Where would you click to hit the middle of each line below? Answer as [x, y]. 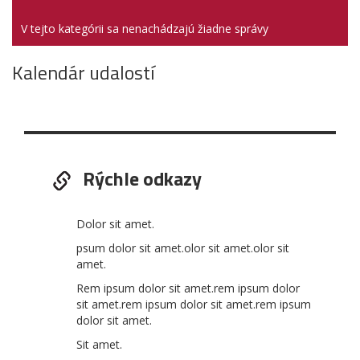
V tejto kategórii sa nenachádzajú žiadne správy [145, 29]
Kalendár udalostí [84, 72]
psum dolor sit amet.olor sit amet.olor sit [183, 248]
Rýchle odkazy [142, 178]
